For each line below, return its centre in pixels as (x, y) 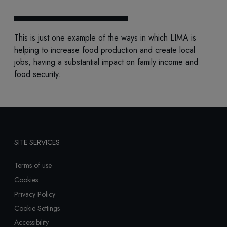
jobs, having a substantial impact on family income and (106, 62)
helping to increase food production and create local (105, 50)
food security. (38, 74)
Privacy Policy (35, 194)
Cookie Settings (37, 209)
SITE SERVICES (37, 142)
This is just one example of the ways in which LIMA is (105, 37)
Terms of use (33, 165)
